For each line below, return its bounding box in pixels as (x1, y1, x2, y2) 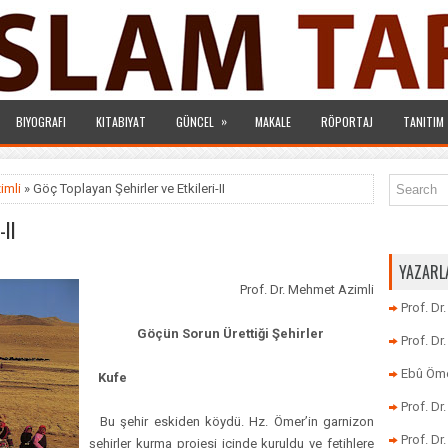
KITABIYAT (96, 113, 146, 130)
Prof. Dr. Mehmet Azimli (240, 282, 374, 297)
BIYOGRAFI (16, 113, 66, 130)
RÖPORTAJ (321, 113, 373, 130)
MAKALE (255, 113, 291, 130)
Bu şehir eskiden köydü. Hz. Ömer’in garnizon (89, 414, 374, 429)
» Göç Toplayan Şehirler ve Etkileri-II (21, 181, 225, 196)
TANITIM (403, 113, 444, 130)
